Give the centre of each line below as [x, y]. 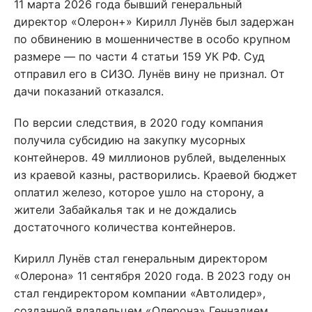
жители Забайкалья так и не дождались [125, 210]
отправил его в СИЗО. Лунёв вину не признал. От [149, 74]
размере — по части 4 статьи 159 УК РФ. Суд [139, 57]
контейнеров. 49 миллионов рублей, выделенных [150, 158]
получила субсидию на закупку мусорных [130, 140]
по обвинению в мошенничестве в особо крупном [152, 39]
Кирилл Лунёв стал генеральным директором [141, 259]
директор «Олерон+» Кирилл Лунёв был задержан [154, 22]
